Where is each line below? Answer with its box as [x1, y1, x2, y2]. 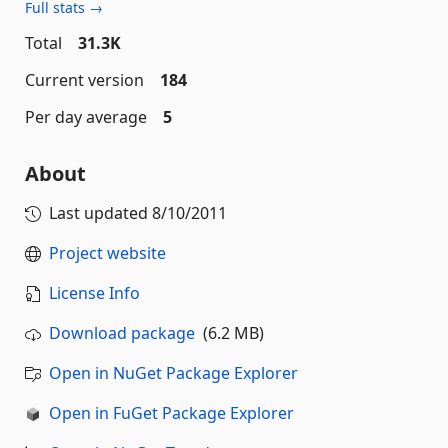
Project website [49, 242, 166, 264]
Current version [25, 69, 144, 91]
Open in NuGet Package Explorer [49, 362, 298, 384]
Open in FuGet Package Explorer [49, 402, 294, 424]
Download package [49, 322, 195, 344]
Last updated [49, 202, 152, 224]
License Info [49, 282, 140, 304]
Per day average [25, 106, 147, 128]
